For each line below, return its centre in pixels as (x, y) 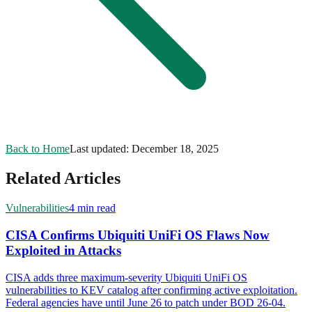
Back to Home (38, 149)
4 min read (92, 208)
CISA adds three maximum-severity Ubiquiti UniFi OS (126, 277)
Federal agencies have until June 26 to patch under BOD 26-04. (146, 302)
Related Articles (63, 179)
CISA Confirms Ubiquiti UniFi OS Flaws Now (138, 235)
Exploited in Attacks (63, 250)
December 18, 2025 (175, 149)
